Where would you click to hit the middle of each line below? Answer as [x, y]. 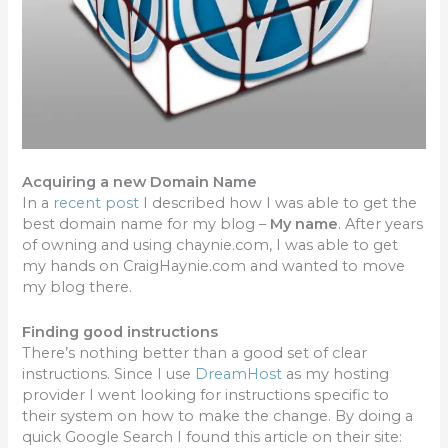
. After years [381, 224]
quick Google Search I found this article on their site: [212, 436]
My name [304, 224]
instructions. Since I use [109, 373]
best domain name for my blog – [146, 224]
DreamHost [239, 373]
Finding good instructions [120, 331]
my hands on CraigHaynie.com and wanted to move [214, 266]
